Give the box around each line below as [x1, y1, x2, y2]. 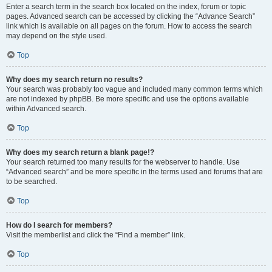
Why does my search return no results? [6, 75, 143, 84]
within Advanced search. [6, 104, 86, 113]
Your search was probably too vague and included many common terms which [6, 85, 263, 93]
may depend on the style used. [6, 32, 107, 40]
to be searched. [6, 177, 57, 186]
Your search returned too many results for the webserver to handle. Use [6, 158, 240, 166]
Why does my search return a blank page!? [6, 148, 154, 157]
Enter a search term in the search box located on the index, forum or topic [6, 2, 246, 11]
